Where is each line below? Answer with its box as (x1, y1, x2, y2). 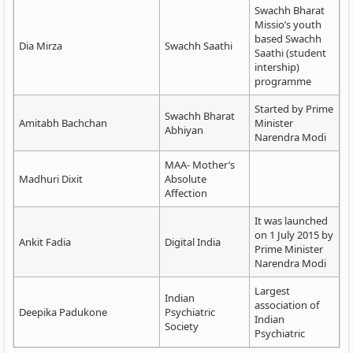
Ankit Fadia (19, 235, 71, 249)
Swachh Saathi (165, 39, 232, 53)
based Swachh (255, 32, 321, 46)
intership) (255, 60, 299, 74)
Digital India (165, 235, 221, 249)
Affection (165, 186, 207, 200)
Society (165, 319, 199, 333)
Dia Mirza (19, 39, 62, 53)
